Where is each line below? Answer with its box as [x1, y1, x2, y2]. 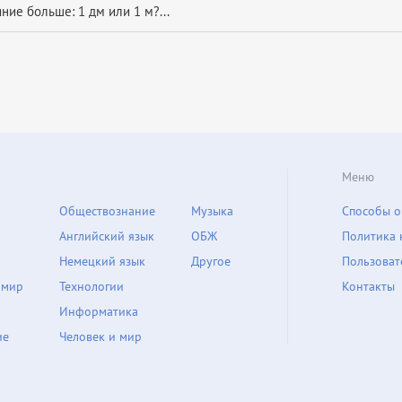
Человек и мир [59, 328, 142, 345]
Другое [191, 253, 231, 269]
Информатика [59, 303, 138, 319]
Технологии [59, 278, 124, 294]
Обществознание [59, 203, 155, 219]
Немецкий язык [59, 253, 145, 269]
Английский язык [59, 228, 154, 244]
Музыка [191, 203, 233, 219]
